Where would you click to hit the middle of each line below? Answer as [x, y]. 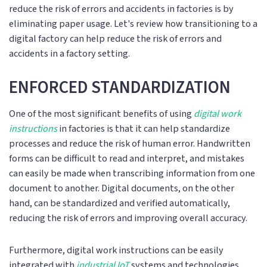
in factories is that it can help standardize [144, 129]
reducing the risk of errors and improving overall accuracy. [128, 218]
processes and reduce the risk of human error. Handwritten [130, 144]
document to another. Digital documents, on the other [122, 188]
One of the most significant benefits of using [101, 114]
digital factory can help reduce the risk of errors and [115, 39]
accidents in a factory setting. [69, 54]
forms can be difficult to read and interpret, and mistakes [127, 159]
